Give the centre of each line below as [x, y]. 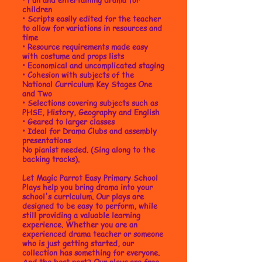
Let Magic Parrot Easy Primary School [90, 177]
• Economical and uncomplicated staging [93, 65]
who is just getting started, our [78, 243]
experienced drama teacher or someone [93, 234]
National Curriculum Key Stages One [87, 84]
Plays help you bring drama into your [87, 187]
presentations [46, 140]
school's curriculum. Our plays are [83, 196]
